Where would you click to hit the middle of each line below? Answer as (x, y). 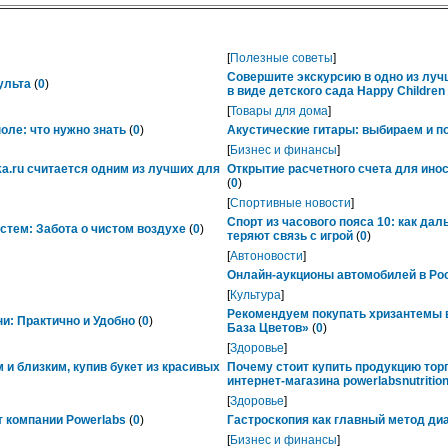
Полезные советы (281, 58)
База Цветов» (268, 328)
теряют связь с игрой (290, 236)
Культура (255, 295)
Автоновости (266, 256)
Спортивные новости (290, 203)
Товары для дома (279, 111)
